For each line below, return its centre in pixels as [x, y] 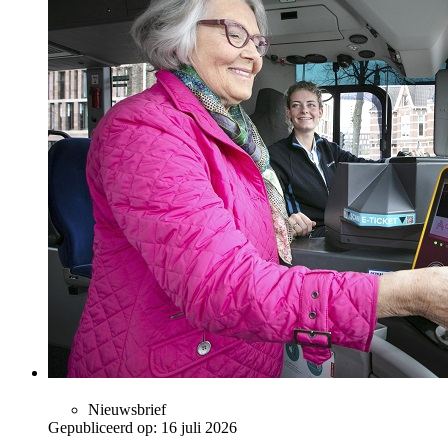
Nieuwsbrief [127, 409]
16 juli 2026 [199, 427]
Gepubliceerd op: [102, 427]
